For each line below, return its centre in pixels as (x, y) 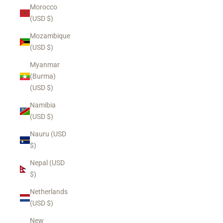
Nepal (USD (47, 163)
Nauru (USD (48, 134)
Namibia (43, 105)
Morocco (44, 7)
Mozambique (50, 36)
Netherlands (49, 192)
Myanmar (45, 65)
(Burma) (43, 76)
